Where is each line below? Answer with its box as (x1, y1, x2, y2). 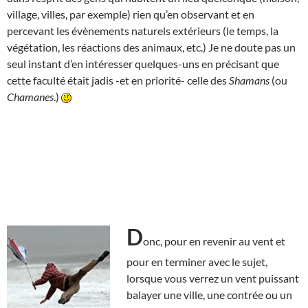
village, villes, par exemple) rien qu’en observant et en (7, 7, 254, 21)
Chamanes (7, 89, 54, 103)
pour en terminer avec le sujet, (126, 254, 267, 268)
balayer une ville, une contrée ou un (126, 287, 292, 301)
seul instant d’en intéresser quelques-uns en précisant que (7, 56, 279, 70)
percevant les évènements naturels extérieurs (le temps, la (7, 23, 278, 37)
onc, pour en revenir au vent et (143, 234, 285, 247)
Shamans (229, 73, 269, 87)
